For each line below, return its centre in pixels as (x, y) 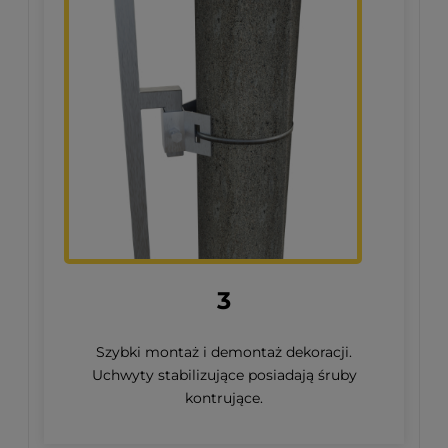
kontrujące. (224, 397)
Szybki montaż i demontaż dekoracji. (224, 351)
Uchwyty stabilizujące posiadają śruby (224, 374)
